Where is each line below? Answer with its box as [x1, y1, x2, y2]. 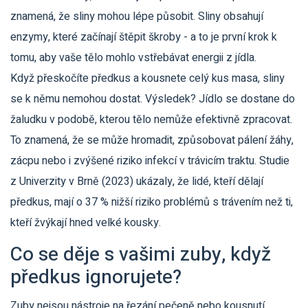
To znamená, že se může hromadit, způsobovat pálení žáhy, [10, 132, 294, 148]
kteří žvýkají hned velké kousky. [10, 214, 161, 231]
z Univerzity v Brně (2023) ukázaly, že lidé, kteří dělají [10, 173, 263, 190]
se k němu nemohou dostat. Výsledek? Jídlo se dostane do [10, 91, 295, 107]
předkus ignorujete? [10, 263, 181, 291]
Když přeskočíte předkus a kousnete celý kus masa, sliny [10, 70, 285, 87]
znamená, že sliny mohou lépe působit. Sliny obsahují [10, 8, 263, 25]
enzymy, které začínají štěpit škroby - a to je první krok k [10, 29, 277, 45]
